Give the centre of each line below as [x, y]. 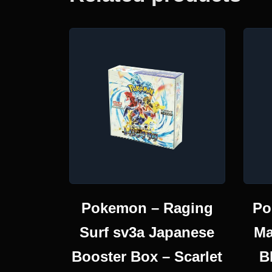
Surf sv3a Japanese [147, 232]
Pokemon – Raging [147, 208]
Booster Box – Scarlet [147, 256]
